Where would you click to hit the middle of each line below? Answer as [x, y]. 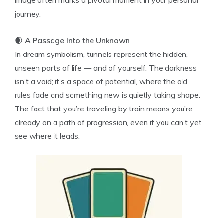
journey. [28, 14]
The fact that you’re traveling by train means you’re [104, 109]
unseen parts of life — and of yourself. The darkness [106, 68]
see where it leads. [47, 136]
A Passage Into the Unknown [77, 40]
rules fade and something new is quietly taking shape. [107, 95]
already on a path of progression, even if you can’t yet [108, 122]
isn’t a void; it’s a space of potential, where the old [101, 81]
